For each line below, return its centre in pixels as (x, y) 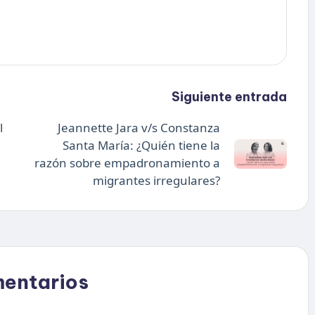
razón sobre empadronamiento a (127, 162)
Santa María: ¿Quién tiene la (141, 145)
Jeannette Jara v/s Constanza (139, 127)
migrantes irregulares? (156, 180)
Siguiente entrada (229, 96)
